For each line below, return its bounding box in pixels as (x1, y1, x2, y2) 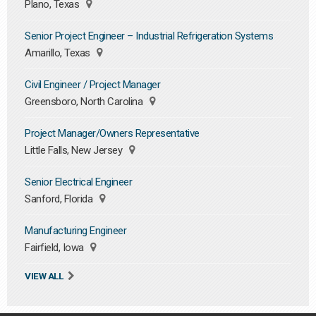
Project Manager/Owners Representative (25, 127, 200, 140)
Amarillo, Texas (25, 47, 92, 59)
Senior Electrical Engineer (25, 176, 132, 188)
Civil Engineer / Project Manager (25, 78, 160, 91)
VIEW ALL (25, 270, 63, 281)
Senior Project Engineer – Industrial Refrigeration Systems (25, 30, 273, 42)
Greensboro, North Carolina (25, 95, 145, 108)
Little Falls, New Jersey (25, 144, 125, 157)
